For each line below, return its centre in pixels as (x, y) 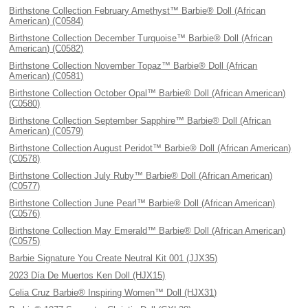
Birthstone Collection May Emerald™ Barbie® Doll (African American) (147, 231)
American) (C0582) (46, 48)
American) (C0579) (46, 131)
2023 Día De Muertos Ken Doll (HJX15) (87, 275)
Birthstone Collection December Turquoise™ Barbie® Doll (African (141, 38)
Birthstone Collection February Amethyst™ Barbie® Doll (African (137, 11)
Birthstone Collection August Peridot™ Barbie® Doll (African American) (150, 148)
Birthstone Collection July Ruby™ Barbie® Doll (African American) (141, 176)
